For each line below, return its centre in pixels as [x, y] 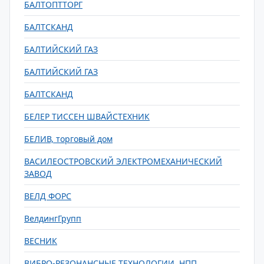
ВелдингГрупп [53, 218]
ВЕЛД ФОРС [48, 196]
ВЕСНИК [41, 241]
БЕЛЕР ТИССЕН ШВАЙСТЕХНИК [87, 116]
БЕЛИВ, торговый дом [68, 139]
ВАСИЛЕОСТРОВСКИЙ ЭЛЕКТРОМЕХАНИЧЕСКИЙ [123, 161]
